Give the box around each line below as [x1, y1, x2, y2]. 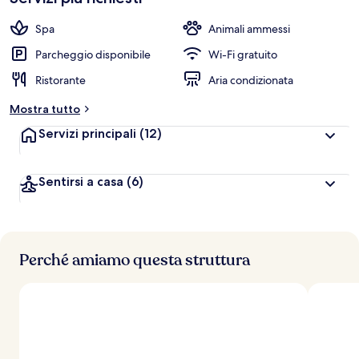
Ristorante [35, 73, 86, 87]
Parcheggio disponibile [35, 47, 151, 62]
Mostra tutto [10, 102, 80, 116]
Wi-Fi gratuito [208, 47, 277, 62]
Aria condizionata [208, 73, 293, 87]
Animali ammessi [208, 22, 290, 36]
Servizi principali [38, 126, 139, 141]
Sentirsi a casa [38, 174, 123, 189]
